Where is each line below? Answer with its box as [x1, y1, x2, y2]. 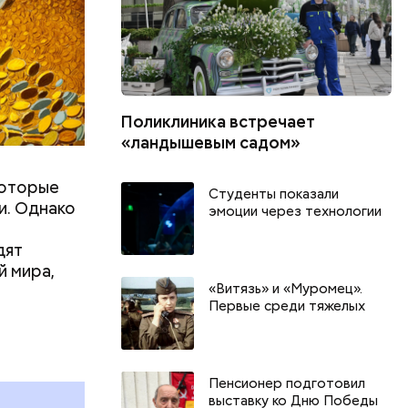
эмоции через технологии [209, 201, 382, 220]
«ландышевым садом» [121, 131, 301, 153]
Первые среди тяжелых [209, 296, 366, 315]
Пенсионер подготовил [209, 373, 366, 393]
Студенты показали [209, 184, 340, 203]
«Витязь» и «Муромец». [209, 279, 363, 298]
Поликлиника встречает [121, 110, 316, 132]
